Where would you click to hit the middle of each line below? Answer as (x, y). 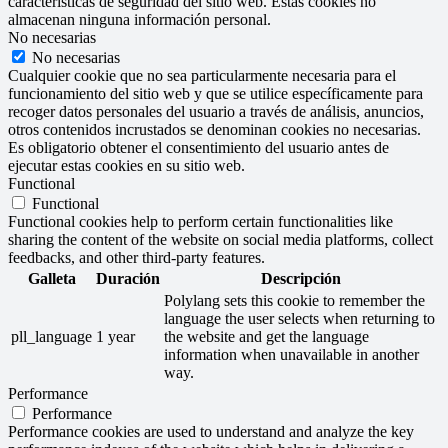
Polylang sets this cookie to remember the (294, 301)
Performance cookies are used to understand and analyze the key (211, 432)
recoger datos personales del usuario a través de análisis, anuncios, (216, 112)
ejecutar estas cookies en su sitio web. (126, 166)
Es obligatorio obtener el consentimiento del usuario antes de (198, 148)
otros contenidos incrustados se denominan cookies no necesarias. (214, 130)
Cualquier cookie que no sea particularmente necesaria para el (202, 76)
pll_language (51, 337)
